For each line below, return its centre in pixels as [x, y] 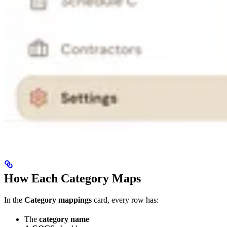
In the [14, 200]
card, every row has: [125, 200]
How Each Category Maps [72, 178]
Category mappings [58, 200]
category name [64, 219]
